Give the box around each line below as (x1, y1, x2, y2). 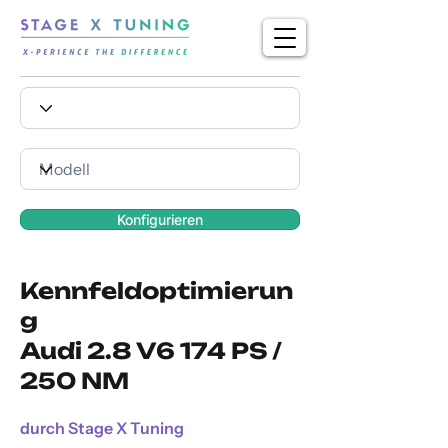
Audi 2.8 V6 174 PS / (20, 337, 281, 364)
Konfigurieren (117, 211, 203, 228)
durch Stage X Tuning (20, 418, 184, 438)
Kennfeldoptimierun (20, 277, 293, 304)
